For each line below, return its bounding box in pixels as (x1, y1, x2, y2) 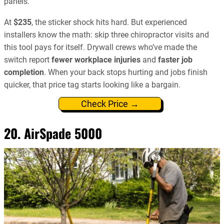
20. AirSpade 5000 (4, 123, 102, 143)
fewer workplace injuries (51, 54, 140, 64)
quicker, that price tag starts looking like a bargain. (4, 79, 180, 89)
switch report (4, 54, 51, 64)
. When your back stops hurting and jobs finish (44, 67, 207, 77)
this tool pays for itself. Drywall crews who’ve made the (4, 42, 197, 52)
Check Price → (80, 98, 139, 109)
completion (4, 67, 44, 77)
